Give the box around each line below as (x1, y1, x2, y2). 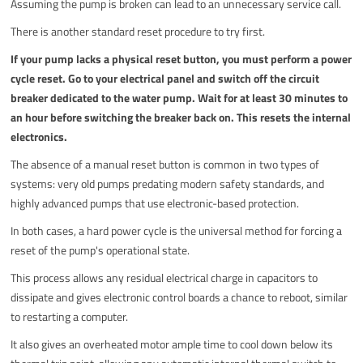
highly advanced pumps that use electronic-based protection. (11, 194, 300, 211)
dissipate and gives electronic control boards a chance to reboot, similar (11, 288, 348, 305)
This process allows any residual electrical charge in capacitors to (11, 268, 318, 286)
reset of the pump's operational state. (11, 241, 190, 258)
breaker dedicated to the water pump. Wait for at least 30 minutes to (11, 88, 348, 106)
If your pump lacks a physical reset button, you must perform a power (11, 49, 352, 67)
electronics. (11, 127, 68, 145)
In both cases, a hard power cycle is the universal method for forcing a (11, 221, 343, 239)
